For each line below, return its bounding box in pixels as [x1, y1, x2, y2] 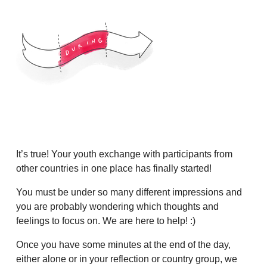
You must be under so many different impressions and [16, 187, 242, 197]
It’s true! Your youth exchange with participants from [16, 149, 232, 159]
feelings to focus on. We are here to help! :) [16, 216, 195, 226]
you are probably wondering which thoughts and [16, 201, 219, 212]
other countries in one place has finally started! [16, 163, 212, 173]
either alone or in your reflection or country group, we [16, 254, 237, 264]
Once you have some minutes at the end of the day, [16, 240, 231, 250]
